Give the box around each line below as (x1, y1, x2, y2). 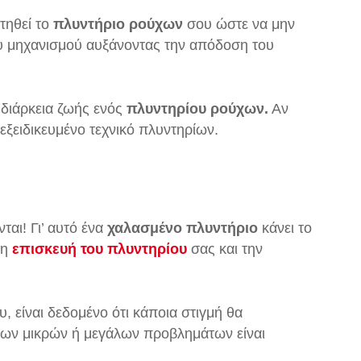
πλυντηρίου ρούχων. (127, 101, 268, 117)
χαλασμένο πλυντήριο (107, 220, 258, 236)
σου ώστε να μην (183, 16, 295, 32)
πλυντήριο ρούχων (53, 16, 183, 32)
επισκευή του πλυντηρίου (12, 241, 187, 257)
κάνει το (258, 220, 312, 236)
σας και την (187, 241, 263, 257)
